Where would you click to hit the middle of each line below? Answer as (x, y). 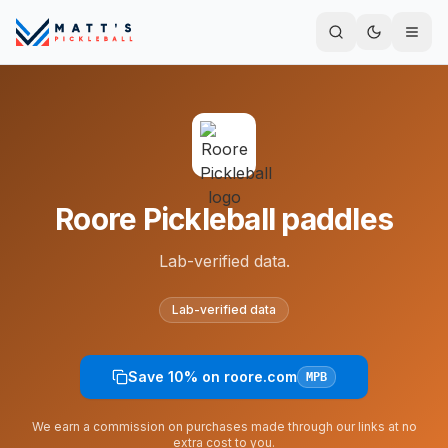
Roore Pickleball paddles (224, 219)
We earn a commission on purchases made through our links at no (224, 426)
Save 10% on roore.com (212, 376)
